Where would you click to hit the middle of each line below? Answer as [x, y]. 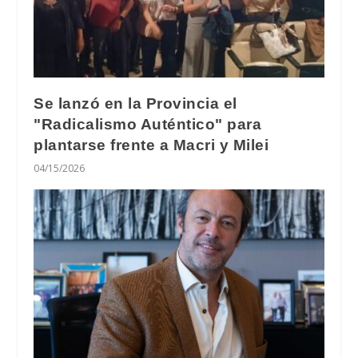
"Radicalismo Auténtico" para [148, 125]
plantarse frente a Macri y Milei [151, 145]
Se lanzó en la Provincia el [135, 104]
